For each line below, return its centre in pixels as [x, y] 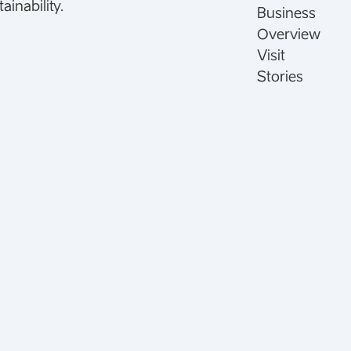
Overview [288, 34]
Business [286, 13]
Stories [280, 76]
